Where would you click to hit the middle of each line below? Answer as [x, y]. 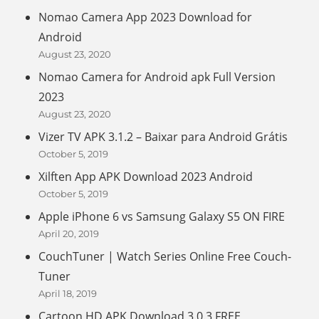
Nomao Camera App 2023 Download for [146, 17]
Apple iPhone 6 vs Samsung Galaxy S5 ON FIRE [162, 217]
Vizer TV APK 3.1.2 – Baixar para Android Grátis [163, 137]
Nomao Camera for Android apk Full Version [157, 77]
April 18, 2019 [68, 294]
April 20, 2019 [69, 234]
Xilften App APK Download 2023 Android [146, 177]
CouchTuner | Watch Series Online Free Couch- [165, 257]
